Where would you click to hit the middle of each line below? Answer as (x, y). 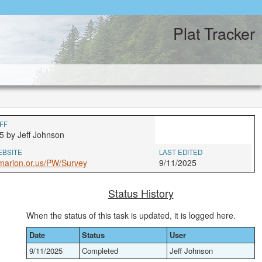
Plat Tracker (214, 33)
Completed (100, 251)
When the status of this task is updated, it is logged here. (131, 215)
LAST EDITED (181, 152)
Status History (141, 193)
